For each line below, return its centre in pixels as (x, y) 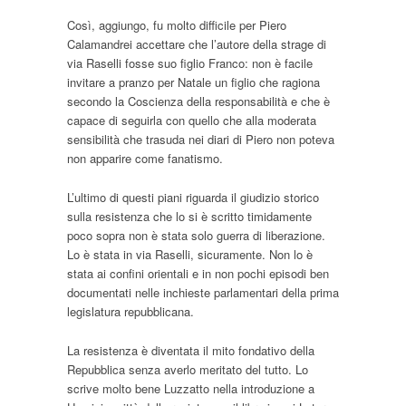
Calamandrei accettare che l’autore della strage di (197, 44)
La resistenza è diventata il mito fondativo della (191, 351)
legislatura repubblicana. (130, 312)
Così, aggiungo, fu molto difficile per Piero (177, 25)
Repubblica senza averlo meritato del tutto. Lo (188, 370)
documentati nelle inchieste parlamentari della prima (203, 293)
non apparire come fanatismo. (145, 159)
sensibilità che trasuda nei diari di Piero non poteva (201, 140)
